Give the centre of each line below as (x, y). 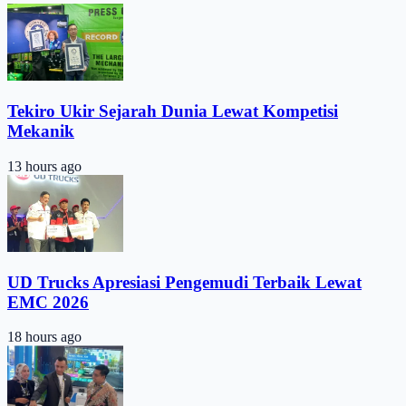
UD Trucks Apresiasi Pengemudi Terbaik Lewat (184, 282)
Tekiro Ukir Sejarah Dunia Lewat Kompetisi (173, 111)
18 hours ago (44, 337)
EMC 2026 (48, 302)
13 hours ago (44, 166)
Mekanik (41, 130)
